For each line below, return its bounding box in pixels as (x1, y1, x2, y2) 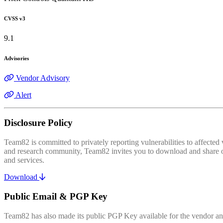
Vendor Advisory (16, 73, 70, 82)
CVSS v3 (4, 15, 25, 21)
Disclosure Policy (4, 117, 73, 128)
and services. (4, 156, 44, 165)
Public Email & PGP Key (4, 191, 108, 202)
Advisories (4, 55, 29, 61)
